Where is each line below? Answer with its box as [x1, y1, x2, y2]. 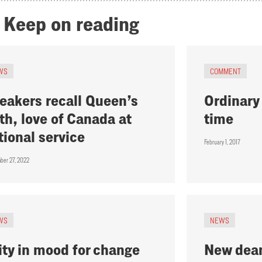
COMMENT [209, 67, 241, 76]
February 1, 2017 [204, 138, 240, 146]
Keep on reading [4, 13, 139, 35]
